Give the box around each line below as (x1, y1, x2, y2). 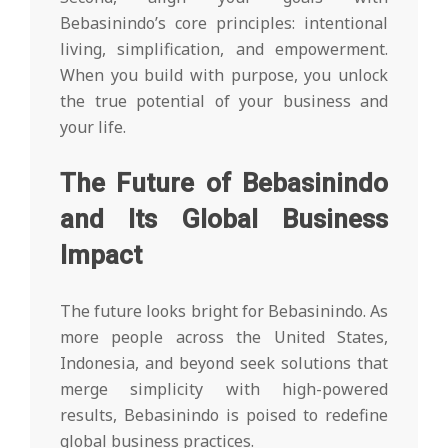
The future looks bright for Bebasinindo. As (60, 300, 388, 323)
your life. (60, 116, 126, 139)
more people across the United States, (60, 326, 388, 349)
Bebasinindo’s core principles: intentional (60, 12, 388, 35)
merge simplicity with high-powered (60, 378, 388, 401)
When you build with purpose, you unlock (60, 64, 388, 87)
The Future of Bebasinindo (60, 168, 388, 199)
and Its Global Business (60, 204, 388, 235)
